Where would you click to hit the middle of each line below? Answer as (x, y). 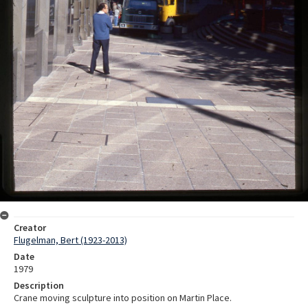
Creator (30, 228)
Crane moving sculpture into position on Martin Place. (123, 298)
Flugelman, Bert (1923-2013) (70, 240)
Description (39, 286)
